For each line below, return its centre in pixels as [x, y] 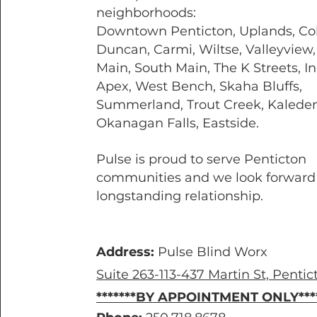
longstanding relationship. [180, 196]
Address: [126, 252]
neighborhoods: [146, 13]
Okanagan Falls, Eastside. [178, 123]
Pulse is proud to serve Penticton [202, 159]
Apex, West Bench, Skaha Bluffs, [200, 86]
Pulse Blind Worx [211, 252]
